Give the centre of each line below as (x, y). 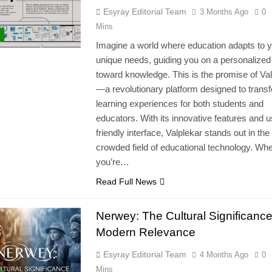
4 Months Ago (224, 255)
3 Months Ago (224, 12)
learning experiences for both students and (179, 104)
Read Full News (126, 182)
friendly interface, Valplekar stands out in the (182, 133)
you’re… (112, 162)
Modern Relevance (145, 233)
